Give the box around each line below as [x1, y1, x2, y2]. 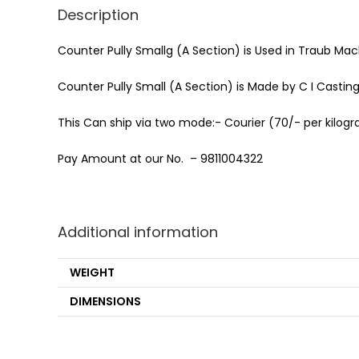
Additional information [58, 222, 218, 242]
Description [58, 5, 139, 25]
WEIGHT [70, 264, 115, 280]
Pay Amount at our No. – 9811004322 [58, 151, 263, 167]
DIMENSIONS [70, 293, 141, 309]
